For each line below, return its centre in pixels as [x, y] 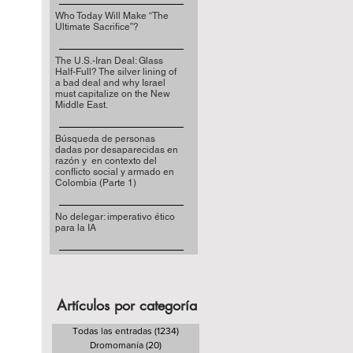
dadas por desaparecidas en [116, 150]
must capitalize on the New [112, 94]
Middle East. [81, 105]
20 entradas [187, 345]
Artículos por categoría [126, 305]
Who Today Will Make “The [111, 16]
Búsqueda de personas [105, 139]
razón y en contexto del [106, 161]
